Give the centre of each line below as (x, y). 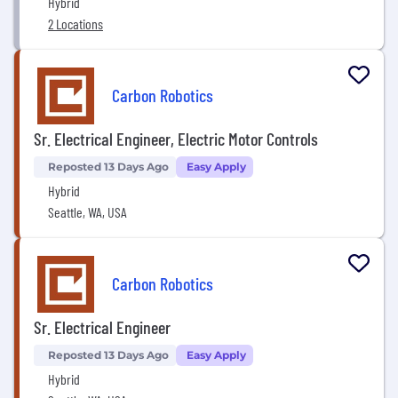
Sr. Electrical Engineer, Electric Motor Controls (176, 139)
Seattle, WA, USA (88, 212)
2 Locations (76, 24)
